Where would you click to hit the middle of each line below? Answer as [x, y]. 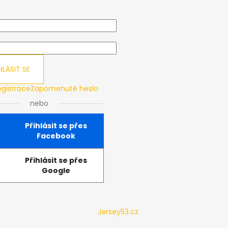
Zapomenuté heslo [64, 89]
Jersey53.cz [118, 212]
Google [56, 170]
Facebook [56, 136]
